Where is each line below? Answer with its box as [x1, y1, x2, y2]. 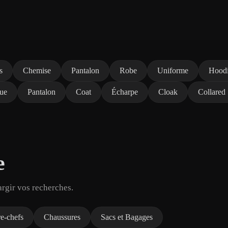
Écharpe [111, 87, 138, 96]
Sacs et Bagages [101, 212, 153, 221]
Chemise [23, 66, 51, 75]
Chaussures [44, 212, 80, 221]
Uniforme [157, 66, 188, 75]
